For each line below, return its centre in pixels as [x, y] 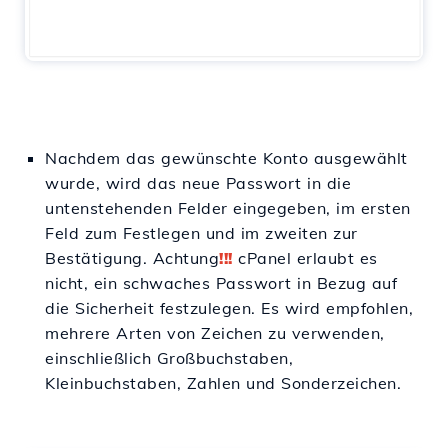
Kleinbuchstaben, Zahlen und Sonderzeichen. [223, 383]
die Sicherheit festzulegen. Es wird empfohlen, [229, 308]
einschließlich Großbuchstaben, [169, 358]
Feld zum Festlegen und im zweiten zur [201, 233]
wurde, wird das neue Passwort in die [198, 183]
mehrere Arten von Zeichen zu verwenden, [215, 333]
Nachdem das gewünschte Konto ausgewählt [226, 158]
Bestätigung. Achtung [132, 258]
